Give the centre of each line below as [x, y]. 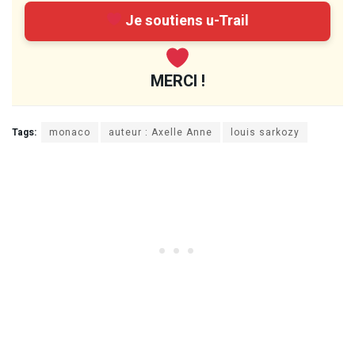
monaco [70, 132]
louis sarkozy [265, 132]
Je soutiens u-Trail [186, 21]
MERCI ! [177, 81]
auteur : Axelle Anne [160, 132]
